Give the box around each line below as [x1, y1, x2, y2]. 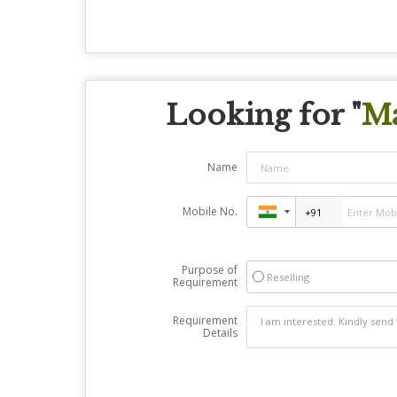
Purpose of [181, 262, 237, 277]
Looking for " [166, 97, 362, 133]
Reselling [266, 270, 309, 284]
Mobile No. [182, 204, 237, 219]
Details [202, 325, 237, 340]
